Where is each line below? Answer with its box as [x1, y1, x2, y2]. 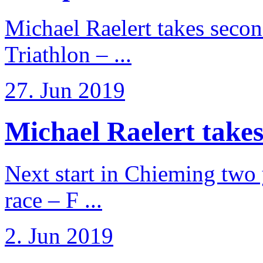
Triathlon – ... [5, 41, 131, 67]
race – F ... [5, 187, 102, 213]
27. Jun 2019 [5, 77, 125, 103]
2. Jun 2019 [5, 222, 113, 248]
